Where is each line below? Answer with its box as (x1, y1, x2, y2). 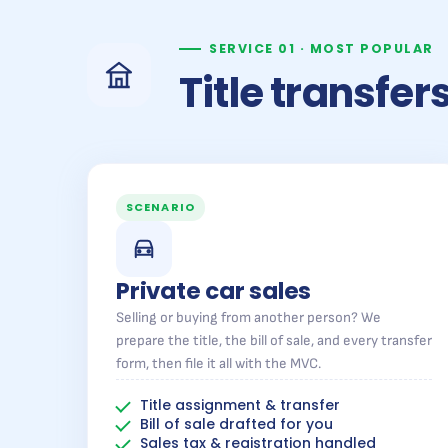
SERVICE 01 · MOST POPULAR (209, 40, 434, 57)
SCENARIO (126, 199, 195, 215)
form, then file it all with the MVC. (116, 355, 321, 372)
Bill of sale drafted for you (140, 414, 333, 434)
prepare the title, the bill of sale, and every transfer (116, 332, 432, 349)
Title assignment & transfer (140, 395, 340, 415)
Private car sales (116, 275, 312, 307)
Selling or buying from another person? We (116, 309, 381, 326)
